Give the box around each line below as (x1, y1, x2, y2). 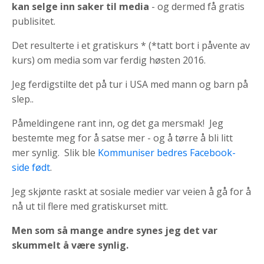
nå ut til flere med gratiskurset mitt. (12, 199, 168, 213)
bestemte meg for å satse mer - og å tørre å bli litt (12, 131, 233, 144)
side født (12, 160, 50, 174)
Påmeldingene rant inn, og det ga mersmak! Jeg (12, 116, 223, 130)
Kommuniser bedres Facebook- (98, 146, 236, 159)
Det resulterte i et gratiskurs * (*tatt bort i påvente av (12, 38, 250, 52)
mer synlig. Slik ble (12, 146, 98, 159)
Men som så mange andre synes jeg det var (12, 223, 217, 237)
